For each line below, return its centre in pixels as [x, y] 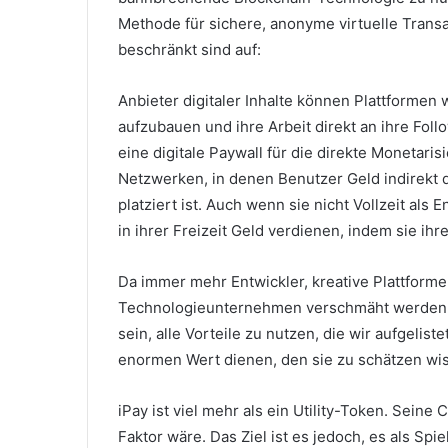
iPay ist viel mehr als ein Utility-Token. [255, 410]
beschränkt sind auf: [189, 49]
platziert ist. [162, 204]
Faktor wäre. [164, 436]
